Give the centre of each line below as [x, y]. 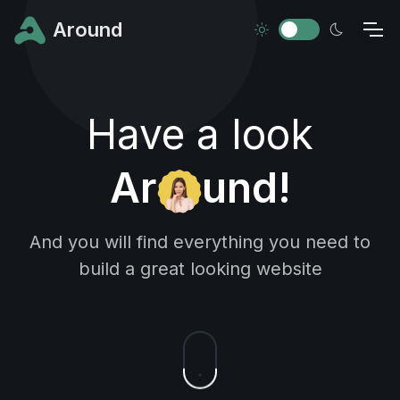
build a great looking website [200, 269]
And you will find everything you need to [200, 242]
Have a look [200, 134]
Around [87, 29]
